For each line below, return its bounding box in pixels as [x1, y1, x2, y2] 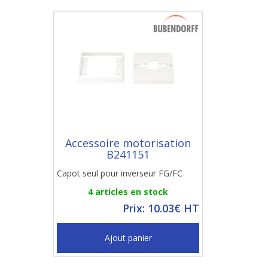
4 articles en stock [88, 186, 168, 197]
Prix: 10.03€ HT [123, 201, 199, 215]
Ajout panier [104, 232, 152, 243]
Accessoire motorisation [65, 136, 191, 150]
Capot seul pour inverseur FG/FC [57, 167, 182, 179]
